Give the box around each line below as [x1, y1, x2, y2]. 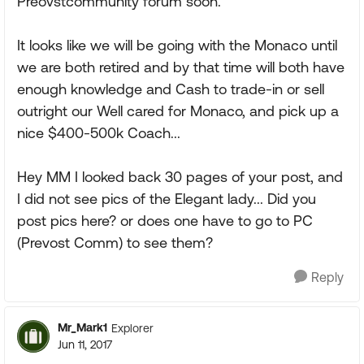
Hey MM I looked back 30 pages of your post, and [17, 168, 343, 186]
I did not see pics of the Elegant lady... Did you [17, 190, 316, 208]
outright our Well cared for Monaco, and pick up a [17, 102, 339, 120]
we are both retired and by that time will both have [17, 58, 344, 76]
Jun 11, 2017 [58, 338, 112, 352]
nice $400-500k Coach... [17, 124, 180, 142]
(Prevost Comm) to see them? [17, 234, 213, 252]
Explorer [111, 321, 154, 335]
